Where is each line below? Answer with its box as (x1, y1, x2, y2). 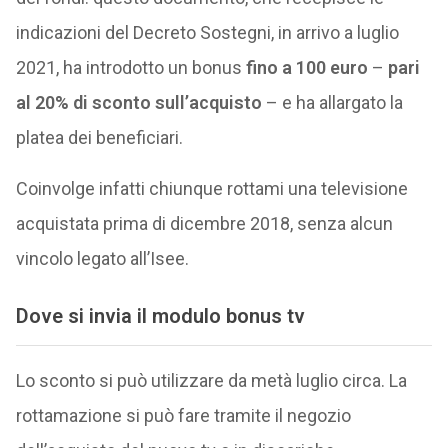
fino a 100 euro (241, 57, 368, 78)
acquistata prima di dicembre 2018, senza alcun (15, 213, 393, 234)
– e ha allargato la (261, 92, 403, 113)
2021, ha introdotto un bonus (15, 57, 242, 78)
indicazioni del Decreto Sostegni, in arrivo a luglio (15, 22, 399, 43)
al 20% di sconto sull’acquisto (15, 92, 262, 113)
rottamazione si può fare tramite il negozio (15, 404, 351, 426)
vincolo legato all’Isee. (15, 248, 189, 269)
